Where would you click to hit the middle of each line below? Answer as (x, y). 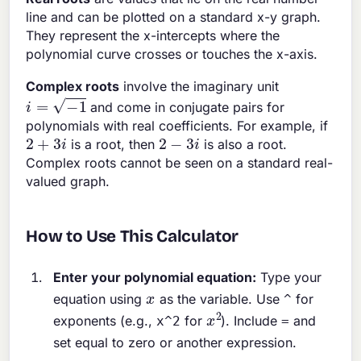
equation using (100, 299)
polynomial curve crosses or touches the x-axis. (172, 54)
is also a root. (243, 144)
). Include (251, 320)
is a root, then (112, 144)
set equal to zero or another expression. (175, 342)
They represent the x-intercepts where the (153, 35)
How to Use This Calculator (133, 236)
